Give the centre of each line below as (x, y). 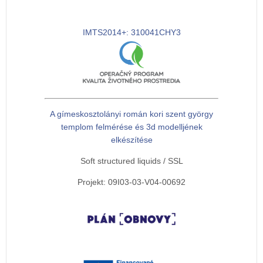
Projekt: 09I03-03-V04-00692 (131, 182)
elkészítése (131, 140)
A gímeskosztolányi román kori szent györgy (131, 114)
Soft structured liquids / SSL (131, 161)
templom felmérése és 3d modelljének (131, 127)
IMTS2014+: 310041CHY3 (131, 33)
